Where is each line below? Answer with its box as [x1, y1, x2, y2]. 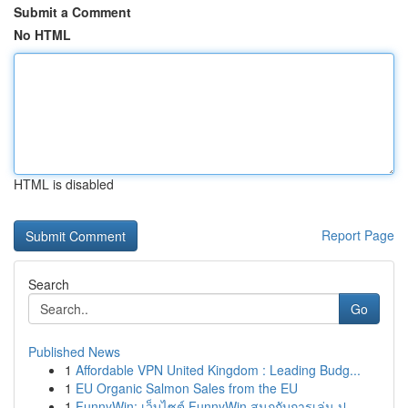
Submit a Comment [14, 3, 131, 21]
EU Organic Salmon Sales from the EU [76, 379, 298, 397]
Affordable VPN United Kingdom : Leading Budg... [76, 361, 361, 379]
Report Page [321, 226, 394, 244]
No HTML [14, 25, 71, 44]
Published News [28, 342, 120, 361]
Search [28, 275, 69, 293]
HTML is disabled [14, 175, 114, 193]
